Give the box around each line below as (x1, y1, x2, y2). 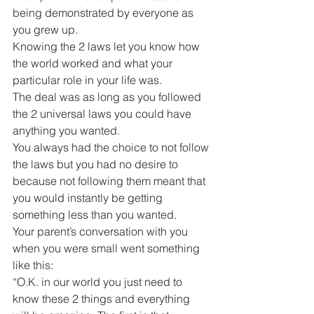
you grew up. (13, 22, 78, 36)
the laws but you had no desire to (13, 157, 181, 171)
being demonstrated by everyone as (13, 6, 196, 20)
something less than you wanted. (13, 207, 177, 221)
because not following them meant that (13, 174, 208, 188)
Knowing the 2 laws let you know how (13, 39, 203, 53)
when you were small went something (13, 241, 203, 255)
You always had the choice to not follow (13, 140, 212, 154)
